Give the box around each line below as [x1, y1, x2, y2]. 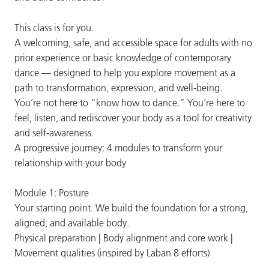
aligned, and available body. [14, 217, 129, 229]
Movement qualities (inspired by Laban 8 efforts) [14, 247, 210, 259]
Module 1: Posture [14, 187, 89, 199]
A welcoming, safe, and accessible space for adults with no [14, 36, 252, 49]
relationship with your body [14, 156, 126, 169]
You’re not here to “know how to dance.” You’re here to [14, 96, 245, 109]
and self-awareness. [14, 126, 94, 139]
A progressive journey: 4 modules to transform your [14, 141, 222, 154]
